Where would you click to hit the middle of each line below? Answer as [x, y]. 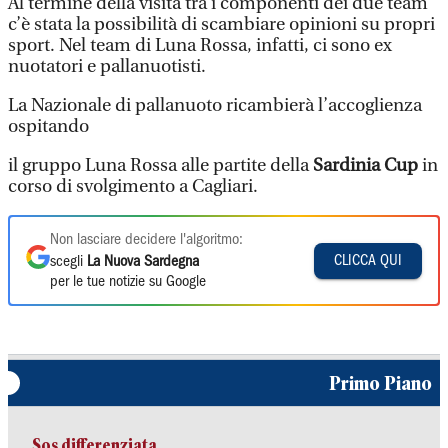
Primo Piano [380, 383]
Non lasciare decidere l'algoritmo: [146, 240]
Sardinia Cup [365, 165]
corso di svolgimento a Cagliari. [133, 186]
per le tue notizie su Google [128, 282]
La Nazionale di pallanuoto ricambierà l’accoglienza [215, 105]
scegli [68, 262]
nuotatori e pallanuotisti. [109, 66]
